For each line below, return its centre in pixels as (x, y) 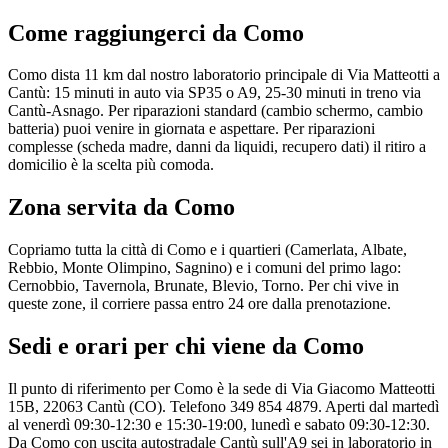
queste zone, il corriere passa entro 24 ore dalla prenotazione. (199, 304)
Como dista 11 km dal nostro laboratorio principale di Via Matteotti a (224, 75)
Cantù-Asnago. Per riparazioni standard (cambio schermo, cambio (215, 111)
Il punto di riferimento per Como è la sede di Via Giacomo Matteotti (221, 389)
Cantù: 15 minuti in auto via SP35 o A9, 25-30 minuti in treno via (214, 93)
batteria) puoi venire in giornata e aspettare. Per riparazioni (191, 129)
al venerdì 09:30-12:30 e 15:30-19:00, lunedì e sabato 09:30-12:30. (219, 425)
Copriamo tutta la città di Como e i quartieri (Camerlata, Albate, (207, 250)
